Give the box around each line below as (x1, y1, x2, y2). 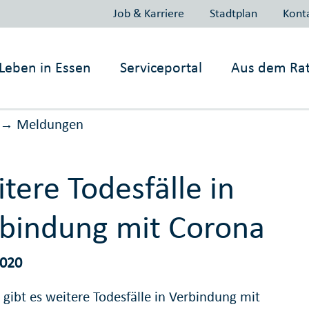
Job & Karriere (112, 5, 184, 21)
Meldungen (16, 115, 83, 134)
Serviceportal (120, 58, 203, 77)
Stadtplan (209, 5, 257, 21)
